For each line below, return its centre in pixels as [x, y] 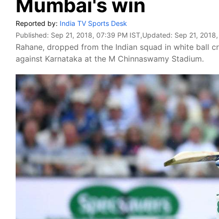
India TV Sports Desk [93, 23]
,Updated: [157, 35]
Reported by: [38, 23]
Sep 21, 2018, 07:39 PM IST [96, 35]
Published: [33, 35]
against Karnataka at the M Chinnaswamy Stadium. [110, 59]
